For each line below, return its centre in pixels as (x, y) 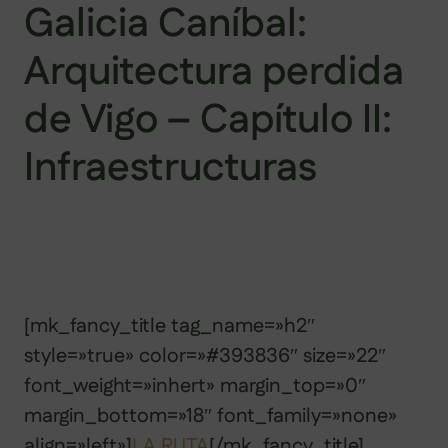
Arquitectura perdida (214, 72)
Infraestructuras (170, 168)
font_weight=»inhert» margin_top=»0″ (195, 385)
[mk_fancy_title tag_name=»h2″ (169, 325)
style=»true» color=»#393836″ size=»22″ (205, 355)
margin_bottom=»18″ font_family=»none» (210, 415)
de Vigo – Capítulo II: (208, 120)
